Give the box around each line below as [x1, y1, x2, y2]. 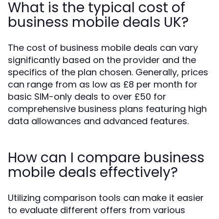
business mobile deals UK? [8, 13, 189, 32]
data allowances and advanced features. [8, 115, 189, 127]
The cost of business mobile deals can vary [8, 42, 198, 54]
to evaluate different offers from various [8, 204, 185, 216]
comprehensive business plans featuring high [8, 103, 207, 115]
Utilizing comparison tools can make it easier [8, 192, 204, 204]
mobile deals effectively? [8, 163, 178, 182]
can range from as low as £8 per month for [8, 78, 197, 90]
